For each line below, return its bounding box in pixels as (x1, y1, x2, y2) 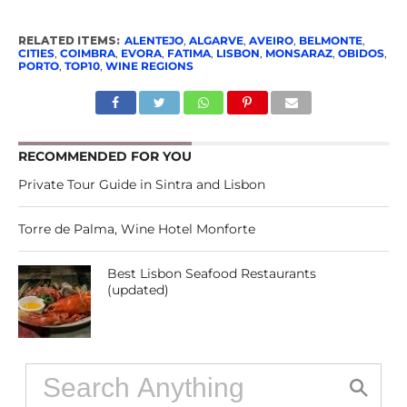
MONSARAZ (264, 45, 333, 60)
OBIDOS (337, 45, 384, 60)
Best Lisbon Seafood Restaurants (107, 264, 317, 282)
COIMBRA (59, 45, 115, 60)
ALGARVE (188, 33, 243, 47)
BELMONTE (298, 33, 362, 47)
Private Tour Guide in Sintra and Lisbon (17, 175, 265, 193)
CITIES (17, 45, 55, 60)
